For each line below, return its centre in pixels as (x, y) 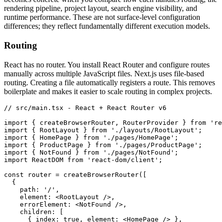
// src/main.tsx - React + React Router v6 (85, 108)
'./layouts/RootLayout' (153, 130)
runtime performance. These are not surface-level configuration (102, 17)
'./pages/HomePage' (137, 137)
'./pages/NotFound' (137, 152)
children (28, 212)
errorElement (36, 204)
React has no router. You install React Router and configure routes (107, 64)
